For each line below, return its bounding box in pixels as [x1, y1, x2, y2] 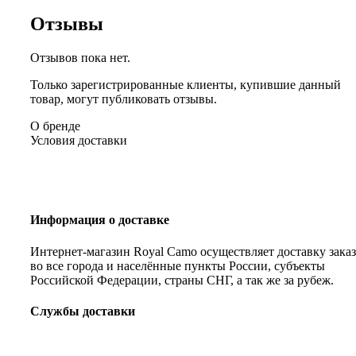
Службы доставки [30, 304, 135, 318]
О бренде [30, 119, 80, 133]
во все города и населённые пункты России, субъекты [30, 258, 325, 273]
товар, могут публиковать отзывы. [30, 92, 217, 106]
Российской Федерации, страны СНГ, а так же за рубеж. [30, 273, 334, 287]
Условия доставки [30, 133, 127, 148]
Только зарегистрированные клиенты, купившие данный [30, 78, 341, 92]
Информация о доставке [30, 213, 169, 227]
